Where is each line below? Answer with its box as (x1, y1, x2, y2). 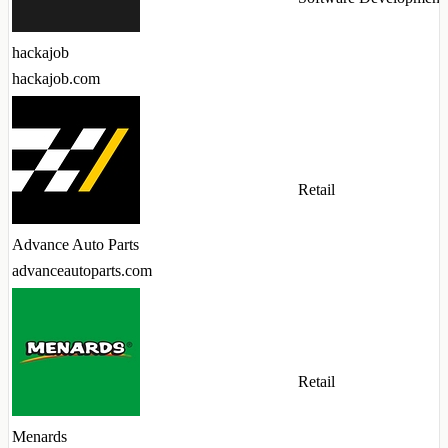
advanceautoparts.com (12, 262, 152, 280)
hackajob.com (12, 70, 100, 88)
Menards (12, 428, 67, 446)
